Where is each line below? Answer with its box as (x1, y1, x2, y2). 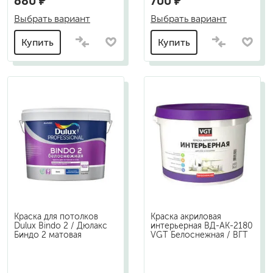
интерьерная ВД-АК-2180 (151, 221, 253, 230)
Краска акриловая (151, 211, 221, 221)
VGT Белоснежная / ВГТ (151, 230, 248, 239)
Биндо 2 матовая (14, 230, 82, 239)
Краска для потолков (14, 211, 98, 221)
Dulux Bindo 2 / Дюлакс (14, 221, 107, 230)
